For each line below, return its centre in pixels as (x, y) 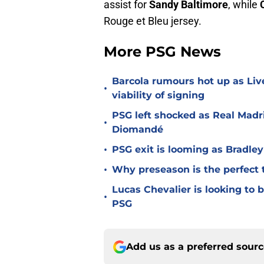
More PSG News (162, 52)
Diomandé (138, 130)
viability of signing (158, 95)
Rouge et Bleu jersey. (153, 21)
